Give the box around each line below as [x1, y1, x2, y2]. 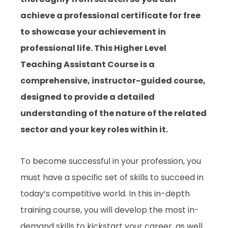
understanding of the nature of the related [20, 107, 207, 120]
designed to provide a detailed [20, 91, 155, 103]
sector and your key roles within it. [20, 124, 168, 136]
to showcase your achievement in [20, 26, 166, 38]
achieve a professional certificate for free [20, 10, 201, 22]
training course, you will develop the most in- [20, 204, 199, 216]
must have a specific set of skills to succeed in [20, 172, 204, 184]
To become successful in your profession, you [20, 155, 201, 167]
